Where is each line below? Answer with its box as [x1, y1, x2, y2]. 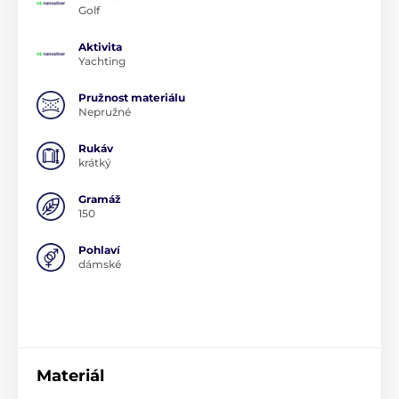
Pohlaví [78, 242, 120, 256]
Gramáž [78, 191, 121, 206]
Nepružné [78, 104, 131, 118]
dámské [78, 256, 121, 271]
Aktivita [78, 39, 122, 53]
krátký [78, 155, 111, 169]
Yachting [78, 53, 126, 68]
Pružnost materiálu [78, 90, 185, 104]
